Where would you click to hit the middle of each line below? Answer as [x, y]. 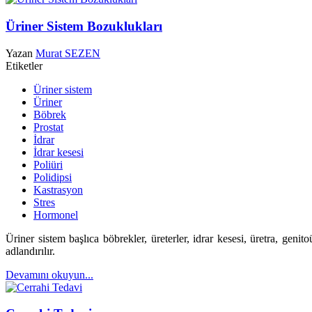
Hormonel [56, 214]
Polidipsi [53, 177]
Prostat [48, 127]
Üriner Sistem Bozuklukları [84, 26]
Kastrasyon [58, 189]
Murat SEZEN [68, 53]
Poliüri [48, 164]
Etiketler [24, 65]
